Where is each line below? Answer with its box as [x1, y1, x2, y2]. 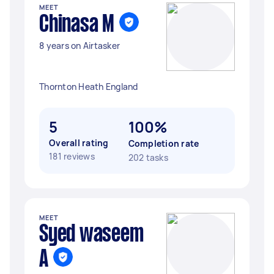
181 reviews [49, 150, 95, 162]
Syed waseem [39, 224, 144, 246]
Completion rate [128, 138, 199, 149]
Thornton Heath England [39, 81, 138, 92]
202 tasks [128, 152, 168, 163]
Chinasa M [39, 14, 114, 36]
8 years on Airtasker [39, 40, 120, 51]
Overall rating [49, 137, 109, 149]
